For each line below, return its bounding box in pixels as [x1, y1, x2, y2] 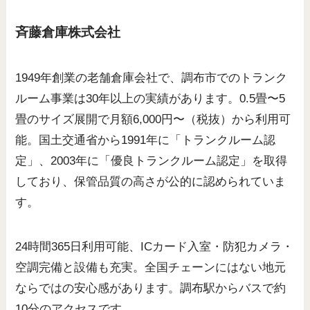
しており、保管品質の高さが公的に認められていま [15, 174, 286, 188]
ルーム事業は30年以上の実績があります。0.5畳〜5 [15, 91, 286, 105]
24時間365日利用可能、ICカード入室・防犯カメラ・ [15, 239, 294, 253]
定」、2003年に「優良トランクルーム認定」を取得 [15, 154, 288, 167]
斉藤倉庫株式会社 [15, 25, 121, 40]
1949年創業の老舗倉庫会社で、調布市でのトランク [15, 71, 288, 84]
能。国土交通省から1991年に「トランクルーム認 [15, 133, 276, 147]
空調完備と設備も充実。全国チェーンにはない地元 [15, 260, 286, 274]
